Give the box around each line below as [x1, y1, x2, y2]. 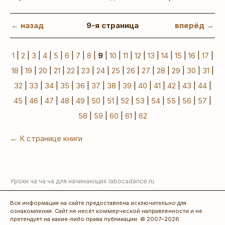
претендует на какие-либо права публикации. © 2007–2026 [10, 215, 179, 223]
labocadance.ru [108, 177, 154, 185]
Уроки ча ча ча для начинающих [10, 177, 108, 185]
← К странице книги [10, 134, 82, 144]
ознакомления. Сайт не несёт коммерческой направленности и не [10, 207, 202, 215]
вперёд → [175, 21, 214, 31]
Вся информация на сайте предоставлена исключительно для [10, 199, 186, 207]
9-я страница [86, 21, 139, 31]
